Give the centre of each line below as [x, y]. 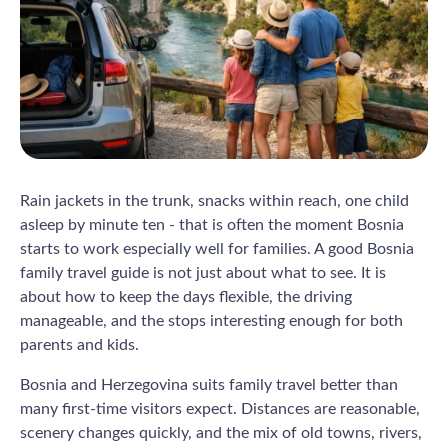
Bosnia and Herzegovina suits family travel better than [209, 384]
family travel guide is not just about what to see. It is [203, 272]
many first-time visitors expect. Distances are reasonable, [220, 408]
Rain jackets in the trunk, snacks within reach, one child [214, 200]
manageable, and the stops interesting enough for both [211, 320]
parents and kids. [79, 344]
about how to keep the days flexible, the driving [186, 296]
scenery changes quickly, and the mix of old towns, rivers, [221, 432]
